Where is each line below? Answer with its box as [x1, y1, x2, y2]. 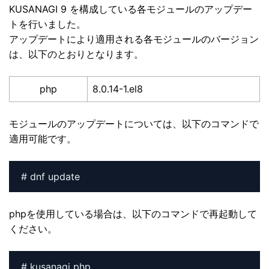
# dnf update [21, 170, 80, 183]
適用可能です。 [9, 132, 76, 145]
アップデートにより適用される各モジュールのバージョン [9, 32, 259, 45]
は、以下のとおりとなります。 [9, 47, 144, 60]
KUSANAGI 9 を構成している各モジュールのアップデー [9, 2, 252, 15]
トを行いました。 [9, 17, 86, 30]
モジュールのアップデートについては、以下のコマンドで [9, 117, 259, 130]
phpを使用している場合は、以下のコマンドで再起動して [9, 207, 257, 220]
